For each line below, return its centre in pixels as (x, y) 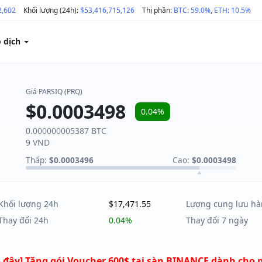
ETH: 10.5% (232, 10)
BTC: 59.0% (192, 10)
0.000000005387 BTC (66, 131)
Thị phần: (158, 10)
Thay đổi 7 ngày (217, 220)
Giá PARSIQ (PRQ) (54, 92)
